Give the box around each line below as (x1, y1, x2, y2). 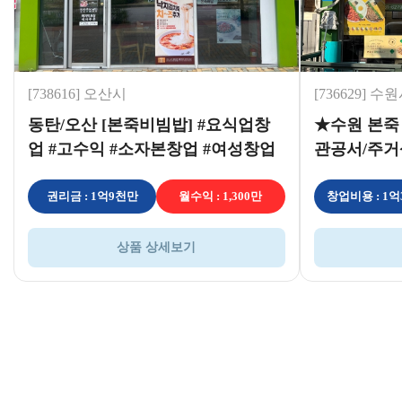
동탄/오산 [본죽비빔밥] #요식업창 (28, 115, 270, 134)
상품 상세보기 (117, 240, 197, 254)
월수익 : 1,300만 (179, 188, 263, 203)
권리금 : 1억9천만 (46, 188, 138, 203)
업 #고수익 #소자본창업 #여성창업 (28, 139, 275, 158)
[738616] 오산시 (28, 85, 127, 101)
